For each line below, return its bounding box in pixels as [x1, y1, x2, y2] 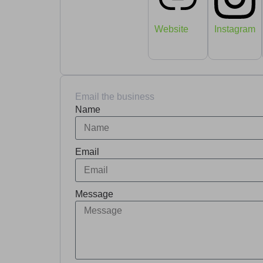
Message [75, 188, 113, 199]
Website [154, 23, 188, 34]
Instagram [214, 23, 255, 34]
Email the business [75, 91, 154, 102]
